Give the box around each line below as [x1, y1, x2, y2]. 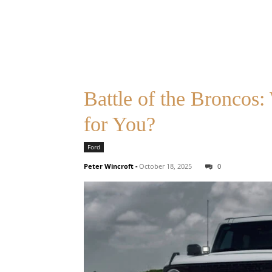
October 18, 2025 [139, 161, 192, 171]
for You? [84, 113, 155, 135]
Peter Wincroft [84, 161, 134, 171]
